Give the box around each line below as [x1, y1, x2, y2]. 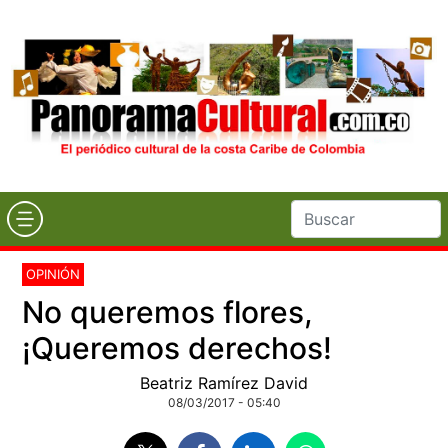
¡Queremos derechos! [22, 329, 333, 366]
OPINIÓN [26, 265, 81, 282]
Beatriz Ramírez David [140, 372, 308, 393]
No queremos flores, [22, 293, 314, 330]
